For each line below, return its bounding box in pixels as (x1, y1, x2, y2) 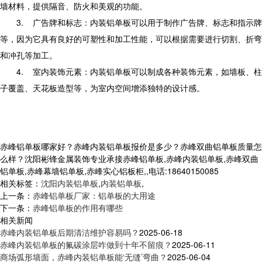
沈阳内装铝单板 (41, 177, 98, 189)
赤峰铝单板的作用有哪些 (33, 201, 123, 213)
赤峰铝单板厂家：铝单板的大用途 (33, 189, 156, 201)
